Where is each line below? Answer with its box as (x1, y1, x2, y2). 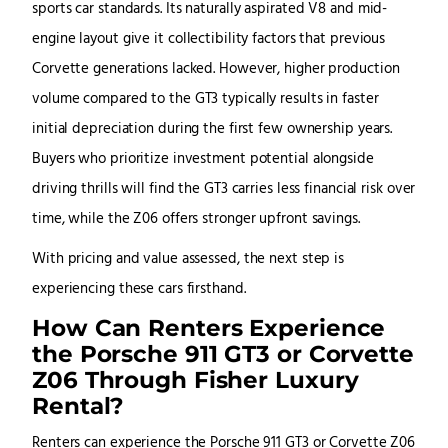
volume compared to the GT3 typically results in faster (32, 88, 379, 112)
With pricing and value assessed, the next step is (32, 248, 345, 272)
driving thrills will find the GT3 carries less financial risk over (32, 178, 416, 202)
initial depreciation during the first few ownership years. (32, 118, 393, 142)
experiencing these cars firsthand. (32, 278, 246, 302)
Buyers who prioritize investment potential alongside (32, 148, 374, 172)
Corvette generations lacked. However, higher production (32, 58, 400, 82)
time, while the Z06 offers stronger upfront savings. (32, 208, 360, 232)
